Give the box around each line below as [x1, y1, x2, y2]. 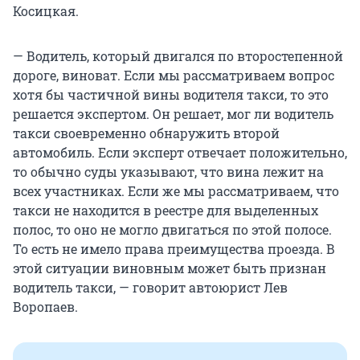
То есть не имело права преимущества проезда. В [13, 240, 335, 258]
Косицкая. [13, 2, 79, 20]
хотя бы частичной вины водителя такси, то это [13, 86, 329, 104]
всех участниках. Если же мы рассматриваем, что [13, 182, 339, 200]
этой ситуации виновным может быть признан [13, 260, 326, 277]
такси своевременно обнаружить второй [13, 125, 280, 142]
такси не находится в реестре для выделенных [13, 202, 318, 219]
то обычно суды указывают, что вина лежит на [13, 163, 324, 181]
